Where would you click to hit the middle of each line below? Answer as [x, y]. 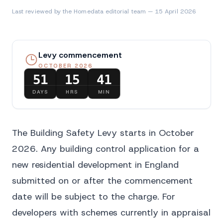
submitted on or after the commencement [102, 181]
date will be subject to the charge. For [94, 197]
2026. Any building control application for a [106, 149]
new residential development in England [95, 165]
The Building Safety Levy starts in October [103, 133]
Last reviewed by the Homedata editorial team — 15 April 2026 [104, 11]
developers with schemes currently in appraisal [111, 213]
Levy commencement [80, 55]
